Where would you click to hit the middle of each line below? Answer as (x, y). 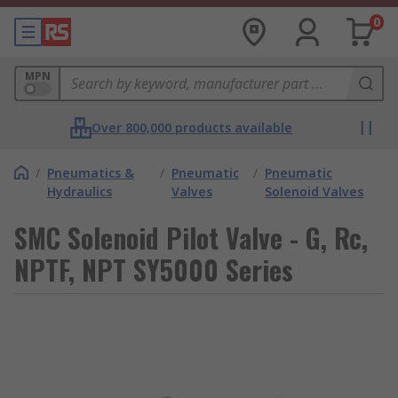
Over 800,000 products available (192, 127)
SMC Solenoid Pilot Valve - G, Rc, (191, 238)
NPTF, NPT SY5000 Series (154, 270)
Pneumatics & (91, 173)
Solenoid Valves (314, 191)
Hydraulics (80, 191)
